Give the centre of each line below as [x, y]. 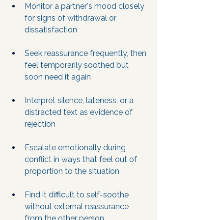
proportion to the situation [72, 171]
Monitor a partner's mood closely [85, 6]
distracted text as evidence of [80, 112]
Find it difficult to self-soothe [78, 195]
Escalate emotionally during [76, 148]
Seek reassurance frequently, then [86, 53]
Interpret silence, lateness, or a [80, 100]
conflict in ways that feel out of [82, 159]
